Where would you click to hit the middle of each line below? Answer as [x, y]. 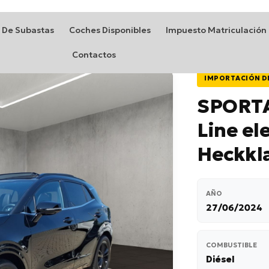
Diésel [220, 259]
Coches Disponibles [110, 30]
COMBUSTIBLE [231, 245]
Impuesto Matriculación [216, 30]
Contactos [94, 55]
